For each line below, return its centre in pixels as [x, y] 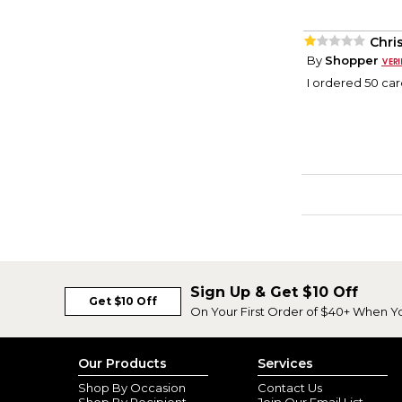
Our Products [122, 363]
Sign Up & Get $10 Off [274, 292]
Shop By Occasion [132, 388]
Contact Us [290, 388]
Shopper [352, 61]
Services [285, 363]
